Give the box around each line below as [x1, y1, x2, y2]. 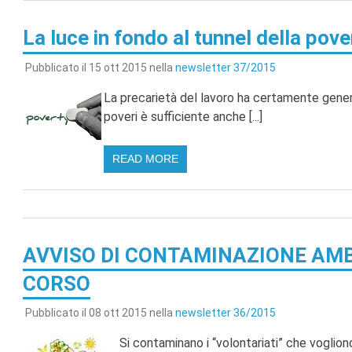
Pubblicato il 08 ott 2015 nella [24, 306, 175, 320]
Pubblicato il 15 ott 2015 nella [24, 60, 175, 74]
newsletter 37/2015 [174, 60, 276, 74]
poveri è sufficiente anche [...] [103, 108, 262, 124]
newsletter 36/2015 [174, 306, 276, 320]
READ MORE [112, 152, 178, 165]
